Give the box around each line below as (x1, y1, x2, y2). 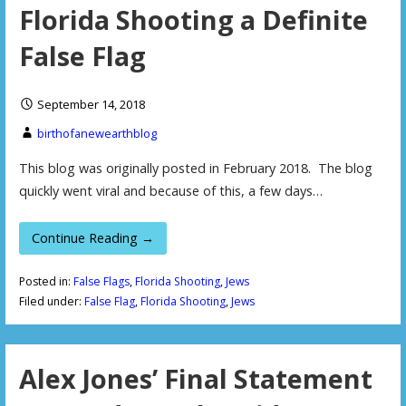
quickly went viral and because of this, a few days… (18, 182, 323, 200)
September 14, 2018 (36, 96, 145, 113)
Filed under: (18, 294, 84, 310)
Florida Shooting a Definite (18, 2, 368, 38)
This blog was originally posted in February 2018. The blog (18, 159, 372, 178)
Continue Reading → (32, 228, 154, 246)
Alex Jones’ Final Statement (18, 360, 372, 396)
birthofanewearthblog (36, 125, 157, 142)
